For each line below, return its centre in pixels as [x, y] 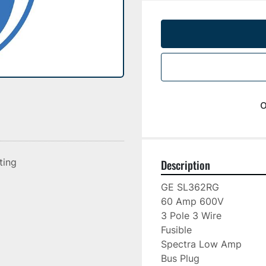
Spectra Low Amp [201, 244]
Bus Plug [180, 258]
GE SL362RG [190, 187]
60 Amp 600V [192, 201]
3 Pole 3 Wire [191, 216]
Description [186, 165]
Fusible [176, 230]
